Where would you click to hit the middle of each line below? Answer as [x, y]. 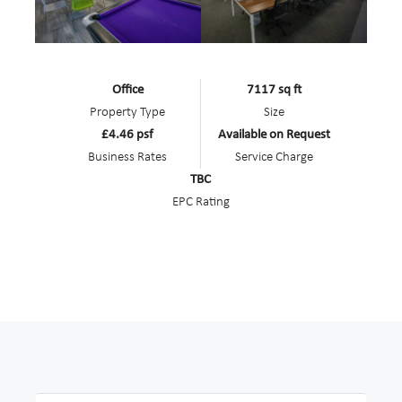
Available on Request [274, 135]
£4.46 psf [128, 135]
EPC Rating [201, 202]
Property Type [128, 112]
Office [127, 90]
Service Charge [274, 157]
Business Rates [128, 157]
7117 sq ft [274, 90]
